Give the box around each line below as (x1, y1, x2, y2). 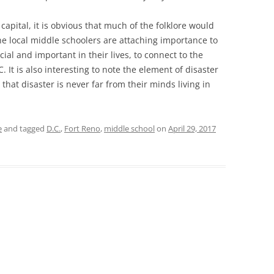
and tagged (2, 122, 46, 134)
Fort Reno (64, 122, 100, 134)
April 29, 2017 (168, 122, 216, 134)
